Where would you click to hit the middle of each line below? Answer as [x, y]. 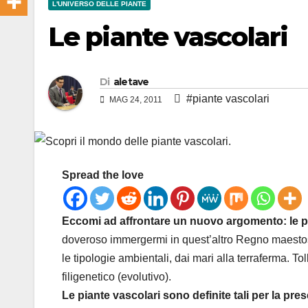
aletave [131, 82]
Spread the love [103, 175]
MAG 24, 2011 [136, 100]
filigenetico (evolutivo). [117, 277]
